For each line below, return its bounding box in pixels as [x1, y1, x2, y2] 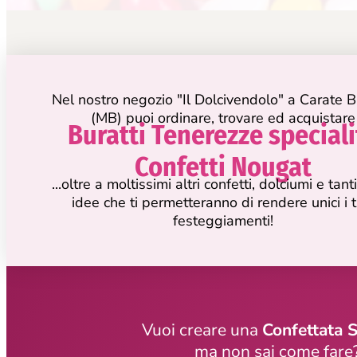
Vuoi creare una [142, 318, 263, 341]
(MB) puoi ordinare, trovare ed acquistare [91, 108, 355, 127]
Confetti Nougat [135, 150, 312, 183]
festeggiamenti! [173, 210, 273, 230]
